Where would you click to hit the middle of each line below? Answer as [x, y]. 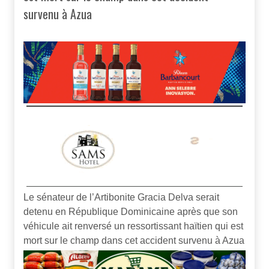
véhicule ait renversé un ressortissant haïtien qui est [133, 226]
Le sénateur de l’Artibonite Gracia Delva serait [121, 198]
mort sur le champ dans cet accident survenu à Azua [134, 241]
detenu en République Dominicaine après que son [131, 212]
